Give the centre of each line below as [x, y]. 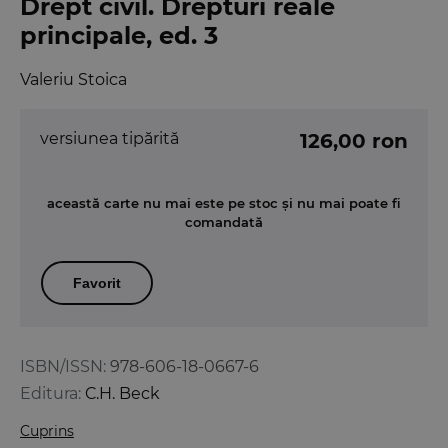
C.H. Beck [122, 393]
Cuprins [47, 430]
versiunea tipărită [109, 138]
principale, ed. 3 [119, 35]
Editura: [50, 393]
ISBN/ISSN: [63, 366]
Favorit [97, 282]
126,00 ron [354, 140]
